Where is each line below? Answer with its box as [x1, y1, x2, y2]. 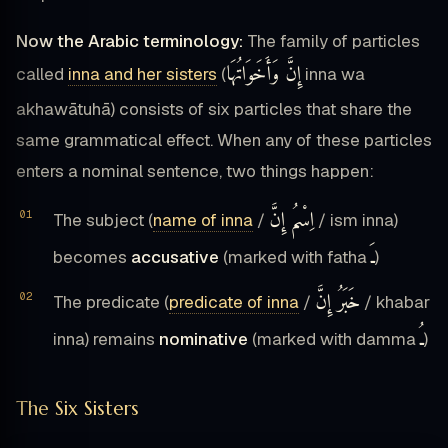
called [16, 62, 68, 85]
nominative [159, 327, 248, 350]
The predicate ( [53, 290, 169, 313]
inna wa [301, 62, 365, 85]
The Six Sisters [16, 395, 139, 420]
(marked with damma [248, 327, 420, 350]
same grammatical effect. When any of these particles [16, 128, 432, 151]
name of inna [153, 208, 253, 231]
